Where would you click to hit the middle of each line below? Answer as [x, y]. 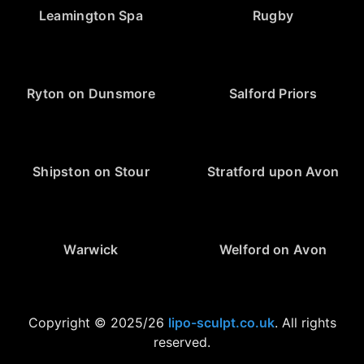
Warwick [91, 249]
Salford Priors [273, 93]
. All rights [305, 322]
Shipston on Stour [91, 171]
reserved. [182, 342]
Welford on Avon [273, 249]
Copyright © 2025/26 [98, 322]
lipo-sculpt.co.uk [221, 322]
